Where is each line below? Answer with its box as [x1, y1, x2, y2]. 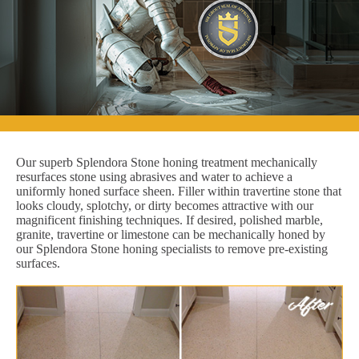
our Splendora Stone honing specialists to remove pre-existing [16, 241, 328, 256]
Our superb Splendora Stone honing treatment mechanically [16, 155, 317, 169]
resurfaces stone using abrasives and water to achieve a [16, 169, 292, 184]
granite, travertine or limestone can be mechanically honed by [16, 227, 325, 241]
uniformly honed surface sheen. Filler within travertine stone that [16, 184, 341, 198]
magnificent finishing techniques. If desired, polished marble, [16, 212, 323, 227]
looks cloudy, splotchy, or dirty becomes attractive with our [16, 198, 313, 212]
